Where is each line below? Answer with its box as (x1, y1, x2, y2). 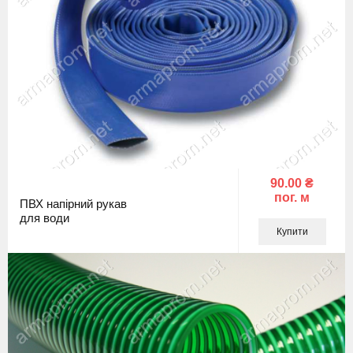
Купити (276, 226, 308, 237)
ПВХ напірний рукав (20, 196, 127, 210)
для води (20, 210, 69, 225)
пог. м (274, 191, 310, 204)
